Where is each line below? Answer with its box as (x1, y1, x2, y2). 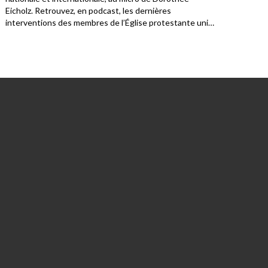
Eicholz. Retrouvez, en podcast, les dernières (5, 5, 171, 16)
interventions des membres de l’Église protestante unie (5, 17, 213, 28)
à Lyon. (5, 29, 31, 40)
